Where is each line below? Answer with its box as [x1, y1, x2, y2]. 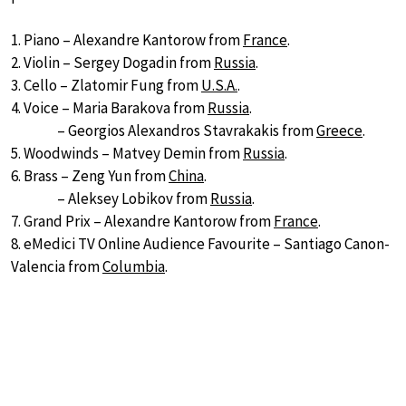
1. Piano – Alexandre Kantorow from [11, 30, 243, 51]
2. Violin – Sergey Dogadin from [11, 53, 214, 73]
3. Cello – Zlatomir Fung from [11, 75, 201, 96]
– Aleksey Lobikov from [11, 188, 210, 209]
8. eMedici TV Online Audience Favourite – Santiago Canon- [11, 234, 390, 255]
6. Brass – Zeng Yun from [11, 166, 169, 187]
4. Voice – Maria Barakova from [11, 98, 208, 119]
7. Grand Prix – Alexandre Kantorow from [11, 211, 274, 232]
